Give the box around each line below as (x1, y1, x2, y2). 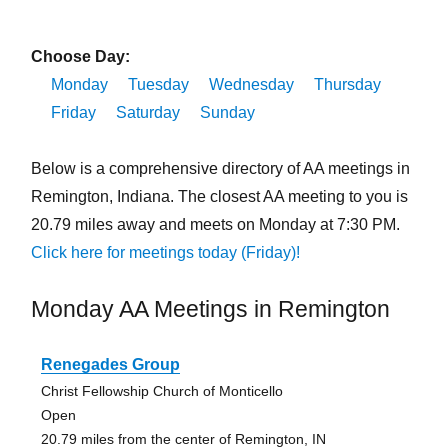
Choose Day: (30, 48, 130, 66)
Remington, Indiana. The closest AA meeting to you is (30, 188, 408, 206)
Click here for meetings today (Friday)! (30, 244, 300, 262)
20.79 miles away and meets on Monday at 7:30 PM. (30, 216, 400, 234)
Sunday (199, 104, 255, 122)
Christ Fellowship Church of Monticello (40, 383, 283, 400)
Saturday (115, 104, 180, 122)
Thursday (313, 76, 381, 94)
